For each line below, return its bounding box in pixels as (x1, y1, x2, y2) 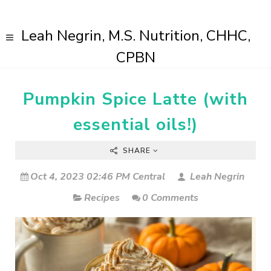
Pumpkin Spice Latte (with (23, 88, 248, 111)
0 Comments (142, 191, 198, 204)
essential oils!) (73, 113, 198, 136)
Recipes (83, 191, 120, 204)
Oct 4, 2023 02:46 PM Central (30, 170, 165, 183)
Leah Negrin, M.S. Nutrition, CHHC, (21, 26, 250, 45)
